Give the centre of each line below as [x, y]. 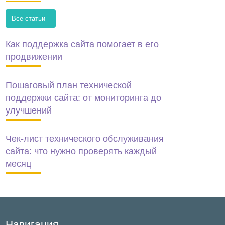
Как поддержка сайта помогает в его [82, 44]
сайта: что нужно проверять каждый [81, 151]
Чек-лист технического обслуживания [84, 139]
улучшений [28, 110]
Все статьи [31, 18]
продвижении [34, 57]
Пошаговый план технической [68, 85]
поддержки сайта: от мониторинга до [83, 98]
